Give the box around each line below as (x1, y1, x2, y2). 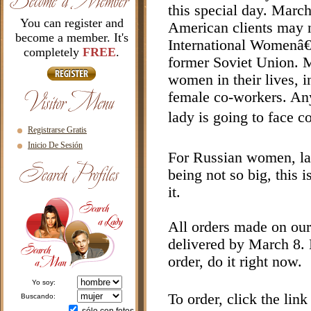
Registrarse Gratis (28, 125, 87, 135)
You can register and (19, 16, 124, 30)
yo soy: (36, 278, 56, 286)
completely (24, 45, 83, 59)
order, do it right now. (168, 253, 302, 271)
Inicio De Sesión (28, 140, 83, 150)
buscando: (26, 292, 56, 300)
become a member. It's (15, 31, 128, 44)
